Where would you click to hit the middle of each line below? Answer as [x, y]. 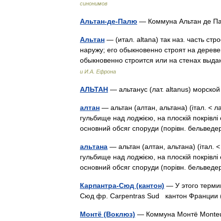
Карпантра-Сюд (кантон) [122, 185]
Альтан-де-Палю [109, 21]
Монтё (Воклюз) [108, 214]
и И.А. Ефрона [98, 72]
